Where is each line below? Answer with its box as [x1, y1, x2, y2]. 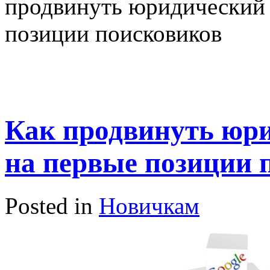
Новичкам [99, 192, 199, 219]
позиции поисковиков [5, 20, 222, 46]
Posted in [5, 192, 99, 219]
